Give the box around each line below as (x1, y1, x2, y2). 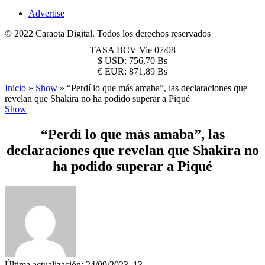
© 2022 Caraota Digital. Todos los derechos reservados (5, 28, 211, 38)
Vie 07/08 (138, 45, 176, 55)
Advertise (28, 8, 64, 18)
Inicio (5, 83, 26, 93)
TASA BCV (89, 45, 139, 55)
